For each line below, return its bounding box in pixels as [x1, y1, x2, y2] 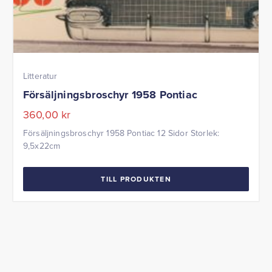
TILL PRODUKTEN [101, 174, 171, 185]
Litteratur [23, 69, 58, 82]
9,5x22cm [23, 139, 61, 152]
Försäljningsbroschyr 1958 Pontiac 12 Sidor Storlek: [23, 126, 222, 139]
